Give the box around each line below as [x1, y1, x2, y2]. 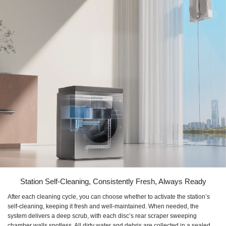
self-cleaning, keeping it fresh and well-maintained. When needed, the [8, 203, 199, 210]
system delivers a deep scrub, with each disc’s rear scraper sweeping [8, 212, 197, 220]
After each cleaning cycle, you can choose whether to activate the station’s [8, 193, 210, 201]
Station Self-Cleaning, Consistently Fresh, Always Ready [20, 177, 206, 186]
